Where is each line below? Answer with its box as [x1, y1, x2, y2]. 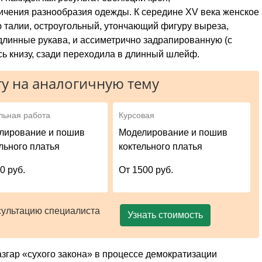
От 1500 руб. [119, 164, 174, 175]
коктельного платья [119, 141, 203, 151]
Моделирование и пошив [119, 127, 228, 137]
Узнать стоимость [127, 209, 203, 220]
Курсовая [119, 110, 155, 120]
